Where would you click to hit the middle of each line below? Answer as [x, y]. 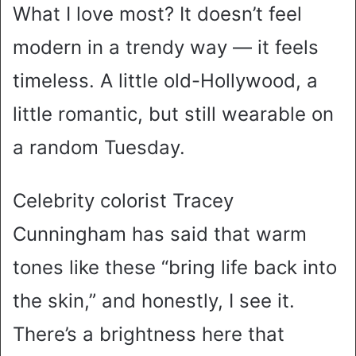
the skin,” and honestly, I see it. [154, 301]
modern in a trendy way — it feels [166, 48]
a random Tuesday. [99, 148]
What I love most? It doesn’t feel [157, 14]
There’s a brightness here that [149, 335]
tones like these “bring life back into [175, 268]
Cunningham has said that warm [160, 234]
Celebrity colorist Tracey [123, 201]
